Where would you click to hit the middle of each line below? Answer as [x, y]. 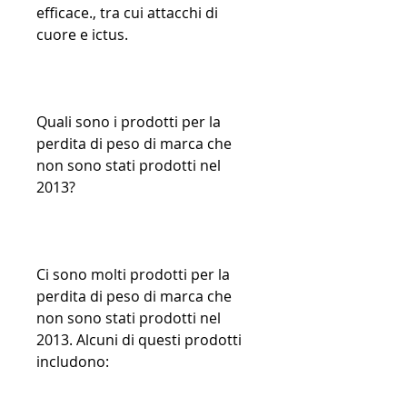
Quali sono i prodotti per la [129, 122]
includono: [73, 362]
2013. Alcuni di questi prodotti [139, 340]
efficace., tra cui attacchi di [127, 13]
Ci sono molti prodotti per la [133, 275]
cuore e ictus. [82, 35]
